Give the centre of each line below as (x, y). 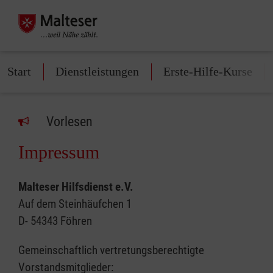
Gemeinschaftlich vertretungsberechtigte (111, 250)
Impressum (59, 152)
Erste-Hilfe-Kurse (208, 71)
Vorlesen (69, 122)
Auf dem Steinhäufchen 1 (75, 204)
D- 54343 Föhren (55, 221)
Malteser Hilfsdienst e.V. (76, 187)
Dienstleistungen (97, 71)
